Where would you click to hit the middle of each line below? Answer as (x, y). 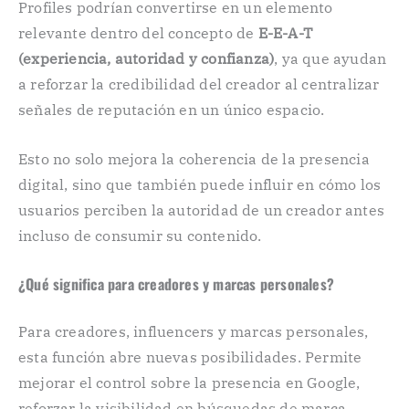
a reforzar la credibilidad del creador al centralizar (199, 84)
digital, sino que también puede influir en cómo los (200, 184)
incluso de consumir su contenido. (140, 235)
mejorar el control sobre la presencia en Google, (189, 383)
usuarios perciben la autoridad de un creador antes (202, 210)
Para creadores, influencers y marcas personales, (194, 332)
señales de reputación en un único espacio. (172, 110)
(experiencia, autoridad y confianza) (147, 59)
